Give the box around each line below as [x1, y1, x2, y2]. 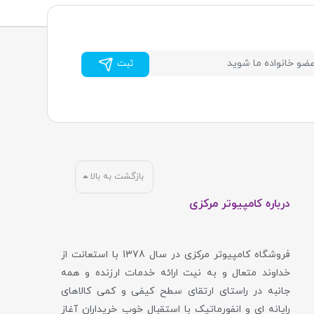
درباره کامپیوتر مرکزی [189, 196, 290, 212]
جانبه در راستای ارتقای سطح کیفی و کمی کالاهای [61, 284, 290, 298]
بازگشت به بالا [90, 170, 144, 183]
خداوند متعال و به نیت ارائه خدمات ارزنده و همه [61, 266, 290, 280]
